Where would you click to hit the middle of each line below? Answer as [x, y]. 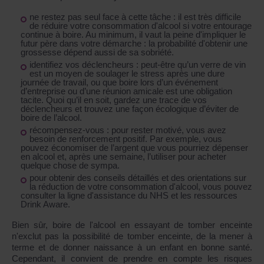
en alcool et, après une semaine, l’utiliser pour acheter [123, 157]
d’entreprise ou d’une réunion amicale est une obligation [126, 91]
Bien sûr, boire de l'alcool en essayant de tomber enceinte [132, 225]
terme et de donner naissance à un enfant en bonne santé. [132, 247]
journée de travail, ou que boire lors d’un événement [119, 82]
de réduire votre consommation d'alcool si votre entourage [141, 26]
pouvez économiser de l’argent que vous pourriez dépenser [134, 148]
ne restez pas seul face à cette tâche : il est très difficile [135, 17]
